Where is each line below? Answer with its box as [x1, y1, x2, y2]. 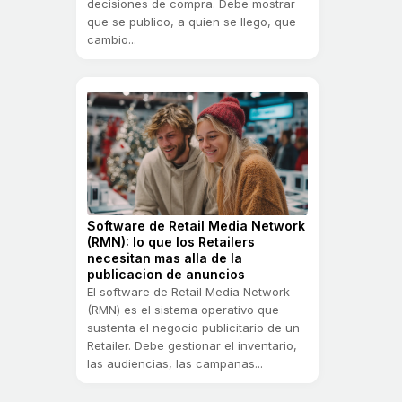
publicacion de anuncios [87, 267, 245, 283]
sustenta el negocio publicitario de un [87, 320, 300, 336]
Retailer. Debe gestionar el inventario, [87, 338, 297, 354]
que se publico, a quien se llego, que [87, 14, 296, 30]
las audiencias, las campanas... [87, 356, 263, 371]
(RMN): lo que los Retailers [87, 234, 255, 250]
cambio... [87, 32, 136, 48]
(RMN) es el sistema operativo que [87, 302, 279, 318]
